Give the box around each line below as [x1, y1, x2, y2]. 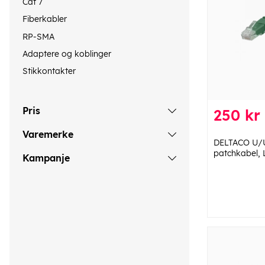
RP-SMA [22, 31, 54, 42]
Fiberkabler [22, 14, 67, 25]
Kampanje [22, 151, 70, 164]
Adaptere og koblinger [22, 48, 111, 59]
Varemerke [22, 128, 73, 140]
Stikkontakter [22, 66, 76, 77]
